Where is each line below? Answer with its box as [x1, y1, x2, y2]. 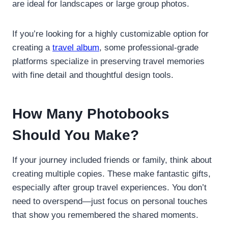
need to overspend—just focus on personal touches [12, 196, 208, 206]
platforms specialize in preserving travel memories [12, 56, 205, 66]
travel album [52, 42, 99, 52]
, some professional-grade [99, 42, 198, 52]
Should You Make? [12, 127, 139, 143]
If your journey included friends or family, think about [12, 155, 212, 165]
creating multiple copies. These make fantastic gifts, [12, 168, 211, 179]
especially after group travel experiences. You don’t [12, 182, 207, 192]
